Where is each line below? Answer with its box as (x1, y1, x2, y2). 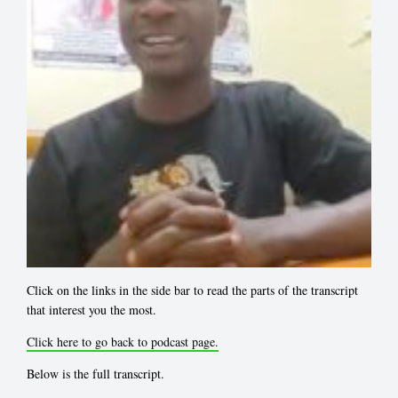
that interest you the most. (27, 301, 156, 318)
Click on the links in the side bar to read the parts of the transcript (27, 282, 358, 298)
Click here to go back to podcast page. (27, 333, 219, 350)
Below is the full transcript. (27, 365, 164, 382)
